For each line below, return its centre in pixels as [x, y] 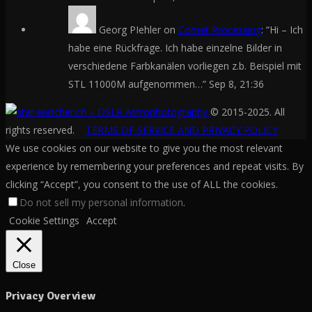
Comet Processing [220, 29]
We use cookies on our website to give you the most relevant [144, 148]
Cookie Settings [44, 220]
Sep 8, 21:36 [236, 84]
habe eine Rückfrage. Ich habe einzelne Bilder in [175, 47]
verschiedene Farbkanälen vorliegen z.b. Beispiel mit [185, 65]
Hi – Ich [286, 29]
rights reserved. [46, 130]
